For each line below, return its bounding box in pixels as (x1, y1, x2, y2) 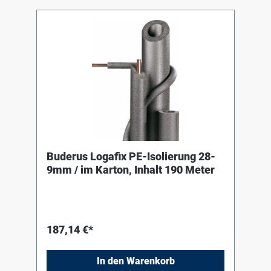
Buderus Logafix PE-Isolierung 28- (47, 150, 215, 163)
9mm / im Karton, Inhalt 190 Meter (47, 163, 215, 177)
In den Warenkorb (96, 255, 175, 267)
